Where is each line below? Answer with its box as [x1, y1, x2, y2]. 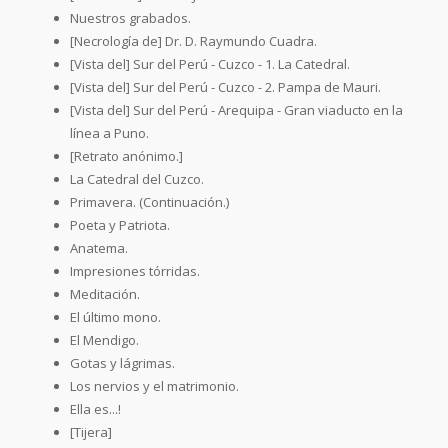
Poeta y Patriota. [70, 215, 170, 234]
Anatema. [70, 238, 128, 257]
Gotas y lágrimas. [70, 353, 175, 372]
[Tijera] [70, 422, 112, 441]
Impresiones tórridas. [70, 261, 200, 280]
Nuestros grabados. [70, 8, 191, 27]
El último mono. [70, 307, 161, 326]
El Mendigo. [70, 330, 139, 349]
